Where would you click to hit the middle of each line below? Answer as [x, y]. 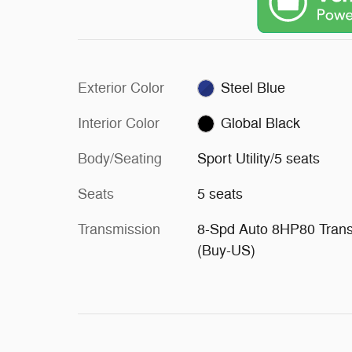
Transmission [119, 229]
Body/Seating [120, 158]
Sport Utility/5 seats [258, 158]
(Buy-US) [226, 250]
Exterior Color [121, 88]
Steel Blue [253, 88]
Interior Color [119, 123]
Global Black [261, 123]
